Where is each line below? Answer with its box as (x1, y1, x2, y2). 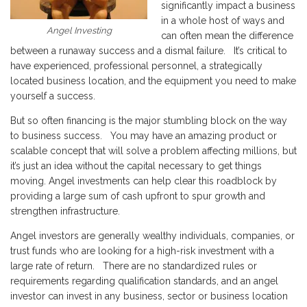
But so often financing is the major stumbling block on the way (10, 115, 287, 126)
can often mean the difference (160, 30, 293, 41)
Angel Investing (46, 25, 112, 36)
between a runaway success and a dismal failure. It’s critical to (10, 45, 287, 56)
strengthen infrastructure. (10, 206, 120, 217)
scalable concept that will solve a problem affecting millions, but (10, 145, 297, 156)
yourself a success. (10, 90, 95, 101)
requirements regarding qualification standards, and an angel (10, 275, 278, 286)
